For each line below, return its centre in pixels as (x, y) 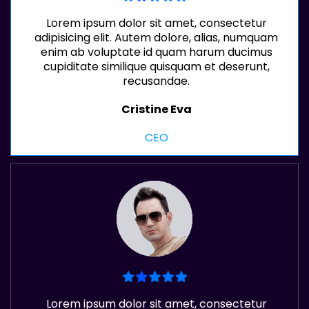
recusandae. (156, 81)
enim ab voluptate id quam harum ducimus (156, 52)
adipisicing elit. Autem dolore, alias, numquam (156, 38)
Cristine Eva (156, 110)
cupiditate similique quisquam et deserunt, (156, 67)
